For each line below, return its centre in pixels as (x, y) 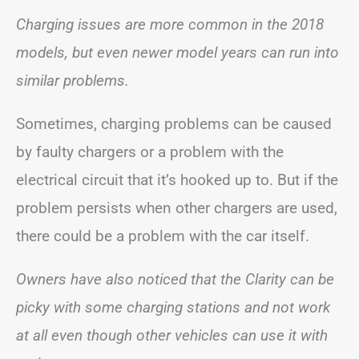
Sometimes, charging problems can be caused (174, 123)
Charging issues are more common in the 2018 (170, 24)
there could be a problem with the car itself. (163, 236)
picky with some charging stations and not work (173, 307)
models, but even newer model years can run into (177, 52)
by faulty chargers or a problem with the (150, 151)
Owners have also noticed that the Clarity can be (175, 279)
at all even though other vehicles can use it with (172, 335)
